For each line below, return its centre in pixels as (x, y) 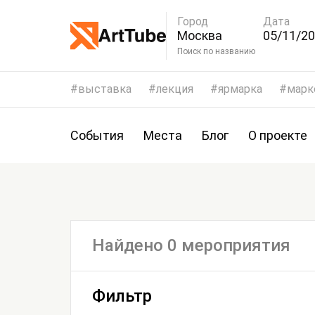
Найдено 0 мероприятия (191, 245)
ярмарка (240, 89)
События (97, 135)
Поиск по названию (235, 51)
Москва (200, 35)
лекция (175, 89)
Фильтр (122, 296)
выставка (105, 89)
